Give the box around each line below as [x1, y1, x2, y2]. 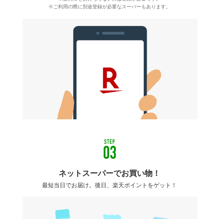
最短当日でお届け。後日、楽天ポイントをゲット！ [42, 181, 177, 189]
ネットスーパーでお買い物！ [59, 169, 160, 177]
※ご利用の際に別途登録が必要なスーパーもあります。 [48, 4, 171, 10]
